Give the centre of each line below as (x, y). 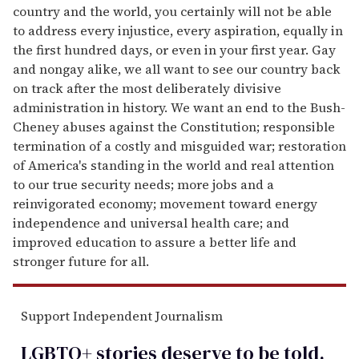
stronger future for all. (81, 262)
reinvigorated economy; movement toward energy (165, 204)
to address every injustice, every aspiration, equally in (178, 31)
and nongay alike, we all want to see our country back (177, 69)
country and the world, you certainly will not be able (172, 12)
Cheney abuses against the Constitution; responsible (174, 127)
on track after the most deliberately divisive (147, 89)
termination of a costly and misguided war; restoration (179, 146)
